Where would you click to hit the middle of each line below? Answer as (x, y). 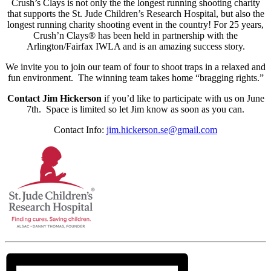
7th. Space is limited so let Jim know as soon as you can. (135, 109)
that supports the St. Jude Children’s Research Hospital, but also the (135, 14)
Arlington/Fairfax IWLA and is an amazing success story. (135, 47)
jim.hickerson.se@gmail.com (162, 130)
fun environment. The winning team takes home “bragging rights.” (135, 78)
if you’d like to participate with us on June (183, 99)
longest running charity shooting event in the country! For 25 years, (135, 25)
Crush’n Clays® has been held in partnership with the (135, 36)
